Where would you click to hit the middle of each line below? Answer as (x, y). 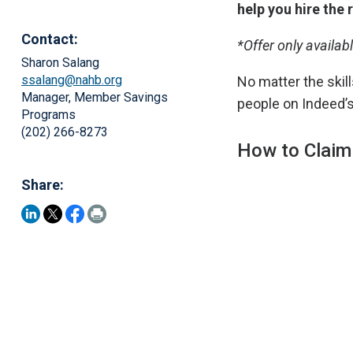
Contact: (50, 39)
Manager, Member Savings (95, 97)
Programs (48, 115)
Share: (43, 185)
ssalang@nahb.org (72, 80)
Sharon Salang (60, 63)
